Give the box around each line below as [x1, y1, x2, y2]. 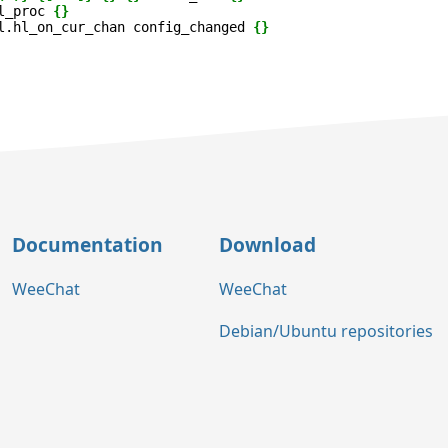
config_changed [133, 19, 245, 35]
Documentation [12, 230, 163, 258]
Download [219, 230, 316, 258]
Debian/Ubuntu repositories [219, 320, 433, 343]
